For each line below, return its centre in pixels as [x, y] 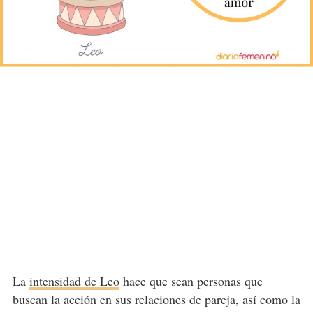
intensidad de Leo [74, 281]
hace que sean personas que [191, 281]
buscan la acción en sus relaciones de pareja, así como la [156, 299]
